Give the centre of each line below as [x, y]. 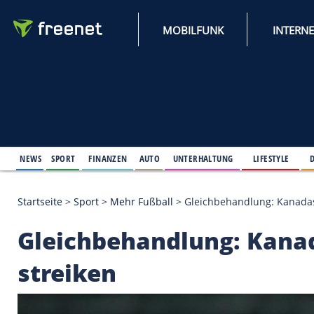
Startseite [48, 243]
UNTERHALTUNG [245, 190]
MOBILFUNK [233, 36]
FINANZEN [130, 190]
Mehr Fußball [171, 243]
